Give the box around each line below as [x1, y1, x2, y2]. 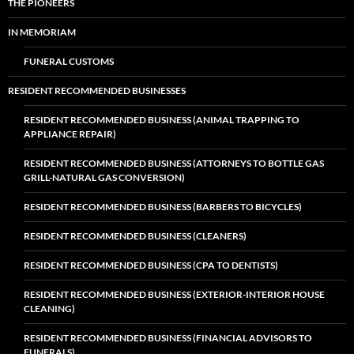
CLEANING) [24, 302, 75, 314]
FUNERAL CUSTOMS [24, 55, 114, 67]
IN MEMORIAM [8, 25, 76, 38]
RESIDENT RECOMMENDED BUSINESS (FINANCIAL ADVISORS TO [24, 331, 312, 344]
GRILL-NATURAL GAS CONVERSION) [24, 171, 185, 183]
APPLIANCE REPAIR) [24, 127, 116, 140]
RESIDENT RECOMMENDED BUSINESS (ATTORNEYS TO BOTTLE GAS [24, 156, 324, 169]
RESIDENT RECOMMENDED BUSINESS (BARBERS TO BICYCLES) [24, 200, 302, 213]
